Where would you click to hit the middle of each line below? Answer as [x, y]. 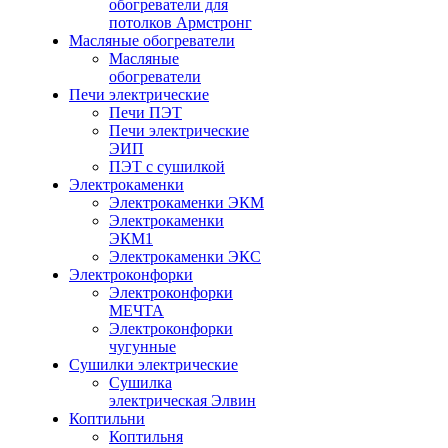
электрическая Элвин [182, 400]
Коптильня [146, 436]
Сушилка [140, 382]
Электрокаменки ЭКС [185, 256]
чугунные [142, 346]
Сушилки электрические [153, 364]
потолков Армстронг [180, 22]
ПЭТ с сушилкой [167, 166]
